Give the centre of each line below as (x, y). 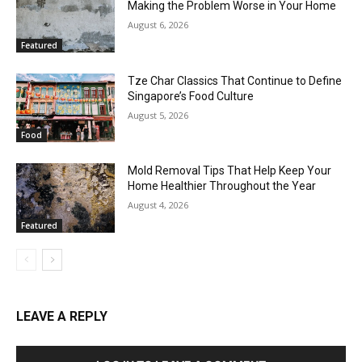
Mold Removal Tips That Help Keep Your (230, 171)
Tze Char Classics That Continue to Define (235, 80)
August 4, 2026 (158, 205)
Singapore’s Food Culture (191, 96)
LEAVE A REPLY (62, 317)
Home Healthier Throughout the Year (222, 186)
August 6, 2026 (158, 25)
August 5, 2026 (158, 115)
